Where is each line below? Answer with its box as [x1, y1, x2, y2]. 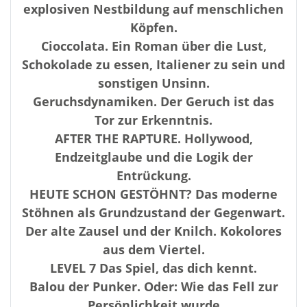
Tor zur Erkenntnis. [95, 112, 212, 128]
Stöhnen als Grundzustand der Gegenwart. [22, 204, 285, 221]
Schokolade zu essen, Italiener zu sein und [22, 56, 285, 73]
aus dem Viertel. [102, 241, 205, 258]
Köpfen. [130, 19, 177, 36]
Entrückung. [116, 167, 191, 184]
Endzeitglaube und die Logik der [54, 149, 253, 165]
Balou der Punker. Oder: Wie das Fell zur [29, 278, 278, 295]
